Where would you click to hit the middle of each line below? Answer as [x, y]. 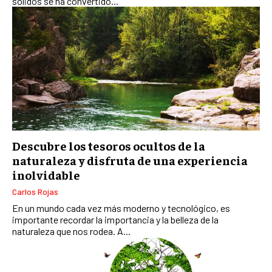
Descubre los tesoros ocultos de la [109, 145]
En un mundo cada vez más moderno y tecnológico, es [121, 208]
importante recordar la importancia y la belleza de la [115, 219]
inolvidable [46, 175]
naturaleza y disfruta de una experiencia [130, 160]
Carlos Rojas [35, 192]
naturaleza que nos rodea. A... [71, 231]
